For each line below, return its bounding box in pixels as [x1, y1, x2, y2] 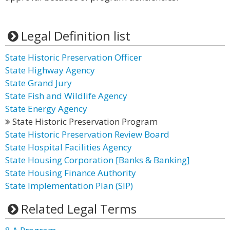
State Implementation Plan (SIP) [5, 180, 133, 191]
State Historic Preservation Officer [5, 51, 142, 63]
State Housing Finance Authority [5, 167, 136, 179]
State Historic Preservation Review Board [5, 128, 169, 140]
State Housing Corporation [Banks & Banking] [5, 154, 190, 166]
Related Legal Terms [21, 200, 137, 217]
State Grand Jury [5, 77, 72, 89]
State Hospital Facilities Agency [5, 141, 132, 153]
